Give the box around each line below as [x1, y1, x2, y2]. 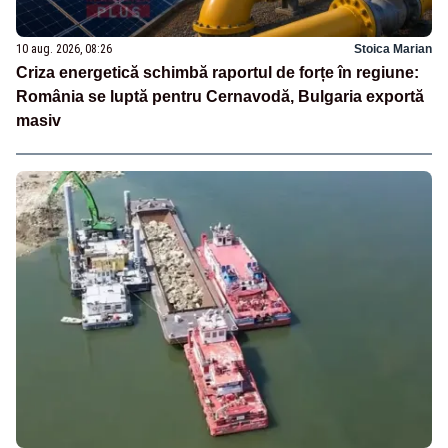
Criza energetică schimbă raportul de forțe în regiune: [16, 64, 419, 82]
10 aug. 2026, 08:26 [16, 42, 112, 57]
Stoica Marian [354, 42, 432, 57]
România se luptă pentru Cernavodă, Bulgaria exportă [16, 88, 424, 106]
